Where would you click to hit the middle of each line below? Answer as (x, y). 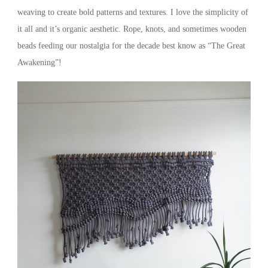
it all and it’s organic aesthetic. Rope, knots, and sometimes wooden (132, 29)
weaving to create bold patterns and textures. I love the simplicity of (133, 12)
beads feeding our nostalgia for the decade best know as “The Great (131, 46)
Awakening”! (39, 63)
